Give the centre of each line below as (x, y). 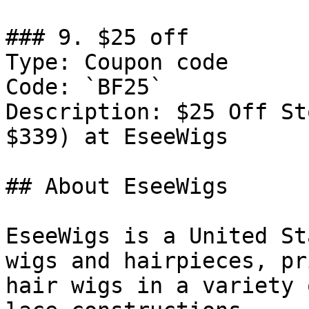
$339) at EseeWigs (117, 137)
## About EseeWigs (117, 186)
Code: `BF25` (84, 87)
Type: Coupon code (117, 62)
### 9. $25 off (97, 37)
